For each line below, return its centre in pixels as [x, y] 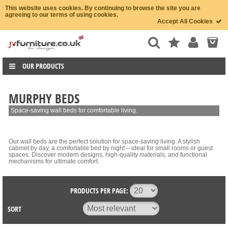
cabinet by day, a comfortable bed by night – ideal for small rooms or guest [111, 148]
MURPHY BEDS [44, 98]
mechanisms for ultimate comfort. [54, 162]
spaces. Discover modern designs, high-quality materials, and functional [108, 155]
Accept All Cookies [186, 21]
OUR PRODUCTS [43, 66]
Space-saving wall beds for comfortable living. [74, 111]
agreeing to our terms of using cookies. [62, 15]
